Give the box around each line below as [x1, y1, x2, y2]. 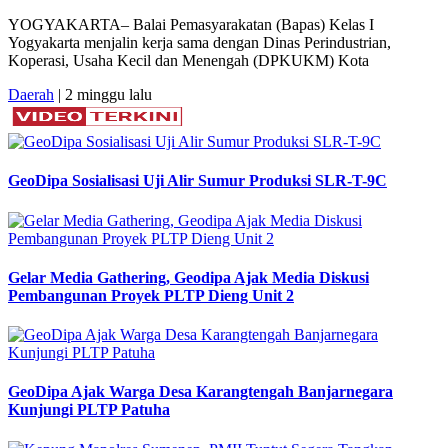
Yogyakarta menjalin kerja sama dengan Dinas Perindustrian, [8, 34, 391, 52]
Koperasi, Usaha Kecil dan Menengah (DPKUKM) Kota [8, 52, 369, 70]
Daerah [8, 86, 54, 104]
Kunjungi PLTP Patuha [8, 401, 170, 419]
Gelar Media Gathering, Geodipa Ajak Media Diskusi [8, 268, 369, 286]
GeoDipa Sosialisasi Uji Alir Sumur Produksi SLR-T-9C [8, 172, 387, 190]
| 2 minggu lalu [54, 86, 152, 104]
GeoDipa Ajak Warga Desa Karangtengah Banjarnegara [8, 383, 393, 401]
